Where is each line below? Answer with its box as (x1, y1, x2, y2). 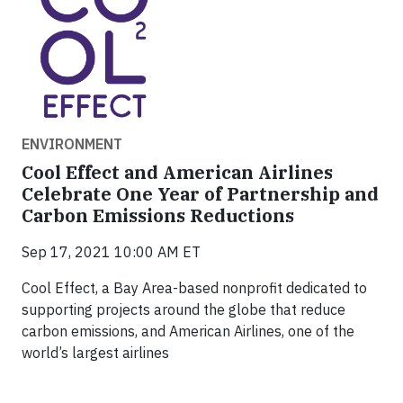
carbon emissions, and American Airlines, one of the (22, 322, 354, 341)
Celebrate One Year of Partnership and (22, 182, 379, 207)
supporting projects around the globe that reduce (22, 300, 345, 319)
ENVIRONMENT (22, 135, 122, 154)
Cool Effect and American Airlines (22, 160, 333, 185)
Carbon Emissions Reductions (22, 203, 294, 228)
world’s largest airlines (22, 344, 169, 363)
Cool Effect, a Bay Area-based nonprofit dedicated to (22, 279, 367, 298)
